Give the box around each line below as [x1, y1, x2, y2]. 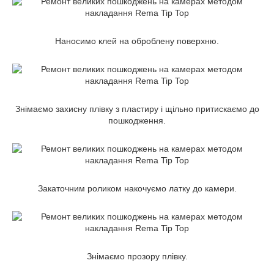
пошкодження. [108, 115, 166, 125]
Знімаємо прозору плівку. [86, 251, 188, 261]
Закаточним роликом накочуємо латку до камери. [37, 183, 237, 193]
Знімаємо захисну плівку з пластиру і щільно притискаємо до [15, 103, 259, 114]
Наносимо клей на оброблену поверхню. [55, 35, 219, 46]
